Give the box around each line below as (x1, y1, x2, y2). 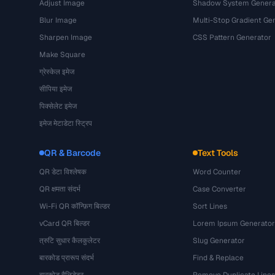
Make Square (39, 50, 85, 60)
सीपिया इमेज (39, 84, 72, 94)
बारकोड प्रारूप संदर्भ (39, 253, 94, 263)
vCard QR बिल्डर (39, 219, 90, 228)
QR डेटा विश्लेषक (39, 167, 87, 177)
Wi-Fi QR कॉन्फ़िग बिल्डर (39, 201, 110, 211)
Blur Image (39, 15, 77, 25)
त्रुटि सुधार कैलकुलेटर (39, 236, 100, 246)
